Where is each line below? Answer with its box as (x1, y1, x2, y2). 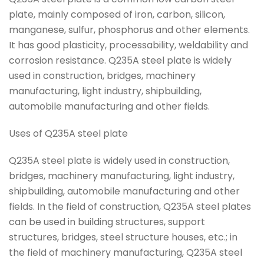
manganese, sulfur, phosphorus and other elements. (9, 23, 250, 37)
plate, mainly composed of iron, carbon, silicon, (9, 8, 225, 21)
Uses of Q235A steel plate (9, 127, 128, 140)
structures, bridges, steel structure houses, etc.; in (9, 230, 237, 244)
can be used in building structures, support (9, 215, 205, 229)
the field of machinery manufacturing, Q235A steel (9, 246, 242, 259)
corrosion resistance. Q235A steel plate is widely (9, 54, 232, 67)
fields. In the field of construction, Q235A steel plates (9, 200, 251, 213)
